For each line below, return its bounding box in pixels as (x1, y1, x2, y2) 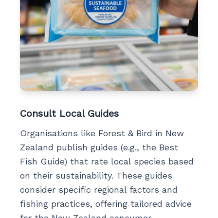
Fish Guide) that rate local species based (19, 156, 194, 166)
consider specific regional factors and (19, 184, 178, 195)
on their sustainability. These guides (19, 170, 172, 181)
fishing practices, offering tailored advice (19, 199, 192, 209)
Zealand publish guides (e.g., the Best (19, 142, 178, 152)
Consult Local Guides (19, 108, 119, 119)
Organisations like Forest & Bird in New (19, 128, 184, 138)
